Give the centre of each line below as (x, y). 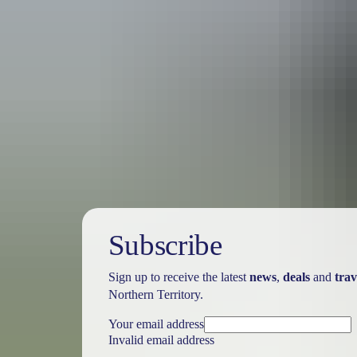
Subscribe (165, 245)
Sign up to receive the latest (178, 277)
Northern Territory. (155, 295)
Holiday (78, 114)
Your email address (156, 324)
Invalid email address (161, 340)
